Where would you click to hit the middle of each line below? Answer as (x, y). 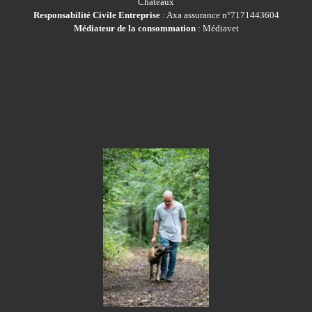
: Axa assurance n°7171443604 (219, 15)
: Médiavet (217, 29)
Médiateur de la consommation (134, 29)
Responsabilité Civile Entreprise (96, 15)
